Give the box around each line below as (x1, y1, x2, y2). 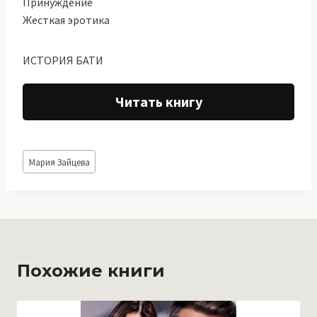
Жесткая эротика (23, 13, 110, 27)
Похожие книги (17, 260, 165, 281)
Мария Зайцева (28, 156, 90, 168)
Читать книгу (115, 93, 202, 110)
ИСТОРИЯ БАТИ (23, 53, 103, 67)
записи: (23, 165, 59, 179)
